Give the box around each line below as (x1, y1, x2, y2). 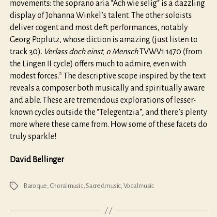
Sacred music (86, 182, 121, 189)
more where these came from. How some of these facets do (10, 120, 207, 129)
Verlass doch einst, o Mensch (44, 47, 138, 57)
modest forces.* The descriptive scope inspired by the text (10, 72, 206, 81)
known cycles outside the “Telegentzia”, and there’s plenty (10, 108, 207, 117)
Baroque (23, 182, 47, 189)
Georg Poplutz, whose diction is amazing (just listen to (10, 35, 198, 45)
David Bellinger (10, 155, 64, 164)
